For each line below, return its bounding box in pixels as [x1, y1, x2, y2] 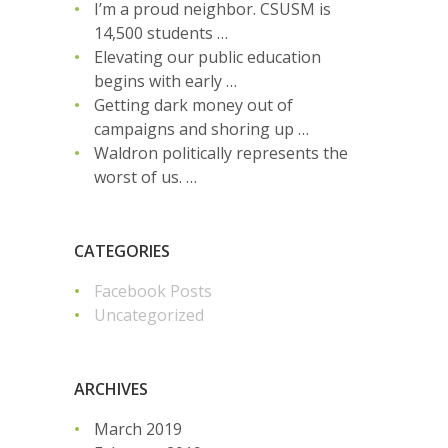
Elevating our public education [94, 45, 321, 68]
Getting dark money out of [94, 93, 293, 116]
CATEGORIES [74, 239, 170, 262]
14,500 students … [94, 21, 228, 44]
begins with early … [94, 69, 237, 92]
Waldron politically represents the [94, 141, 348, 164]
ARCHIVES [74, 377, 148, 400]
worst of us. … [94, 165, 197, 188]
